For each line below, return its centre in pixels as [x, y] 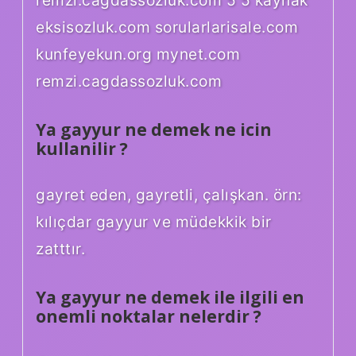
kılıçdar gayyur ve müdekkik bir [154, 221]
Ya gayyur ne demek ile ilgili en [170, 297]
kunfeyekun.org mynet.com [138, 54]
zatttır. [60, 248]
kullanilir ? [82, 149]
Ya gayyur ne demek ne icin [154, 130]
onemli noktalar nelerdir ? [149, 316]
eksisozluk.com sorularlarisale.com [167, 27]
